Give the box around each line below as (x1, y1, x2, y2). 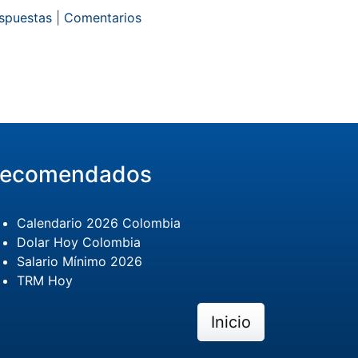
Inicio (210, 312, 251, 332)
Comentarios (63, 10, 141, 26)
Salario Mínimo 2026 (16, 253, 142, 270)
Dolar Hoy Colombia (16, 234, 141, 251)
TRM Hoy (16, 272, 73, 289)
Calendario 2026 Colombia (16, 215, 181, 232)
